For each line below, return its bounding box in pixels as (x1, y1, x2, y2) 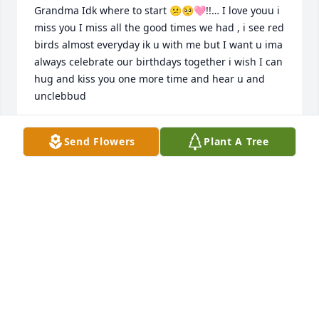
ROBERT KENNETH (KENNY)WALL (103, 256, 263, 271)
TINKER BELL (34, 121, 96, 135)
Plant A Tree (204, 135, 269, 148)
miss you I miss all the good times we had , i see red (34, 20, 284, 34)
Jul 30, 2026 (34, 135, 89, 150)
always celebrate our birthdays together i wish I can (34, 54, 283, 68)
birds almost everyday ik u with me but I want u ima (34, 37, 283, 51)
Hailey (103, 224, 132, 238)
